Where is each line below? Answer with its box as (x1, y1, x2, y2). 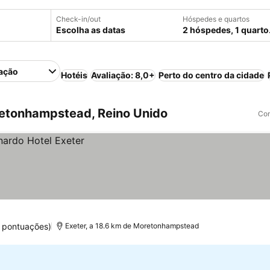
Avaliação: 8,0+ (91, 70, 155, 80)
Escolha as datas (56, 25, 125, 35)
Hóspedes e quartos (183, 14, 250, 24)
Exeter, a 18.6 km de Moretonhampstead (65, 221, 199, 230)
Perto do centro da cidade (159, 70, 265, 80)
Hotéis (61, 70, 88, 80)
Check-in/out (56, 14, 101, 24)
